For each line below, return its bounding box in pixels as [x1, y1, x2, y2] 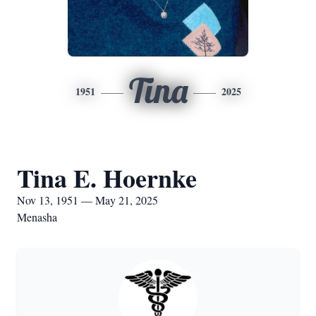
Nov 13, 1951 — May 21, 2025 [17, 193, 158, 207]
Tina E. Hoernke [17, 159, 197, 196]
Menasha [17, 209, 57, 224]
